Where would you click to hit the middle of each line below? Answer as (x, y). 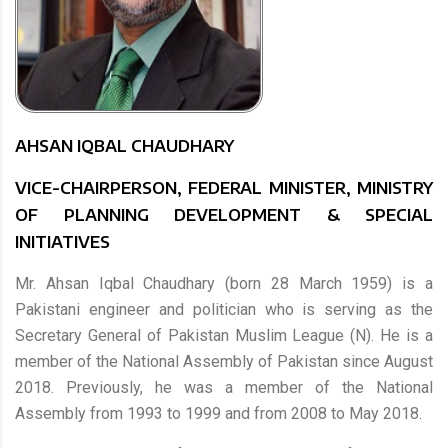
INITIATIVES (62, 241)
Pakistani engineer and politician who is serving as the (224, 309)
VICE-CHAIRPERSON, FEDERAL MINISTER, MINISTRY (224, 187)
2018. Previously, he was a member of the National (224, 387)
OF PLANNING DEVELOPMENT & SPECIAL (224, 214)
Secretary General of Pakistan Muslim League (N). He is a (224, 335)
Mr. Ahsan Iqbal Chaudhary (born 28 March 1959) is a (224, 283)
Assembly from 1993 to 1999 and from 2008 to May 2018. (218, 413)
